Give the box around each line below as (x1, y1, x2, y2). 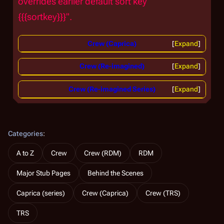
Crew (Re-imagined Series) (68, 84, 155, 93)
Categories (8, 129, 43, 137)
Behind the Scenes (87, 168, 143, 177)
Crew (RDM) (84, 148, 121, 157)
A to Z (16, 148, 34, 157)
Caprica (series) (16, 188, 65, 197)
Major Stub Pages (16, 168, 70, 177)
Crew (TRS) (145, 188, 180, 197)
